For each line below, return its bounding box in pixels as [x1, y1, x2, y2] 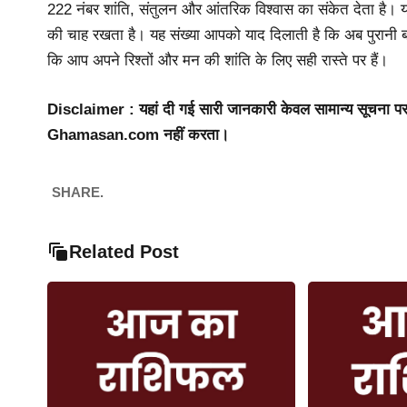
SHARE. [52, 184, 104, 200]
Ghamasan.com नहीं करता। [47, 125, 229, 144]
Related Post [69, 242, 179, 263]
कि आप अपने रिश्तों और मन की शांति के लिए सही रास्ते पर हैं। [47, 52, 388, 70]
